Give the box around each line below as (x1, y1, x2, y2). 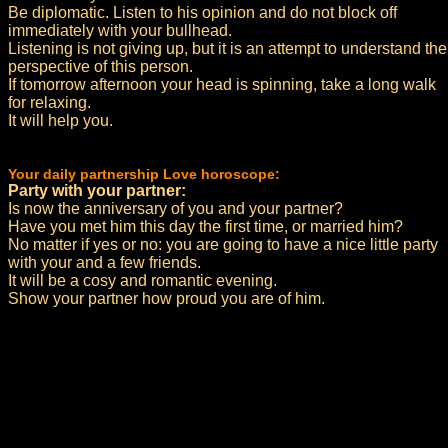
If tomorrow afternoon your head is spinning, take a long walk (8, 76, 436, 93)
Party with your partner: (8, 182, 186, 199)
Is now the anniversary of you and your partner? (8, 200, 343, 217)
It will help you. (8, 112, 113, 129)
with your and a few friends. (8, 254, 201, 271)
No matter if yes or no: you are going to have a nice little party (8, 236, 438, 253)
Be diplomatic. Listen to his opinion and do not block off (8, 4, 397, 21)
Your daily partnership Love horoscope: (8, 166, 280, 182)
